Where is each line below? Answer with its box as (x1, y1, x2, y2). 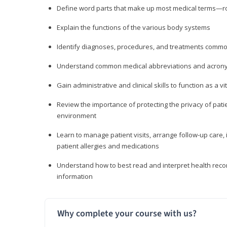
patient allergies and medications (57, 141, 159, 151)
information (57, 172, 93, 181)
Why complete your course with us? (57, 207, 197, 220)
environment (57, 111, 96, 121)
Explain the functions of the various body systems (57, 23, 210, 32)
